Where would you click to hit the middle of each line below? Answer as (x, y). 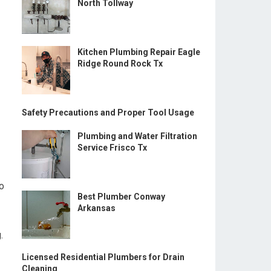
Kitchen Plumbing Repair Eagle (139, 52)
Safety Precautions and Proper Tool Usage (108, 113)
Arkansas (96, 208)
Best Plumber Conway (121, 197)
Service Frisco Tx (112, 148)
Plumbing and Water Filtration (137, 136)
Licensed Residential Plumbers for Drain (103, 257)
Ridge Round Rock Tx (120, 64)
